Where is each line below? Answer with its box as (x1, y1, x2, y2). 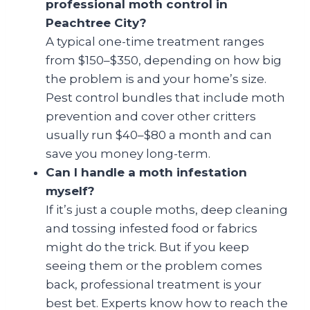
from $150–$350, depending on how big (46, 53, 282, 67)
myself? (46, 184, 95, 198)
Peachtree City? (46, 16, 147, 30)
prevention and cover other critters (46, 109, 256, 123)
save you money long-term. (46, 147, 210, 161)
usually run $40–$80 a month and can (46, 128, 272, 142)
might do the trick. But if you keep (46, 240, 249, 254)
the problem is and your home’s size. (46, 72, 266, 86)
